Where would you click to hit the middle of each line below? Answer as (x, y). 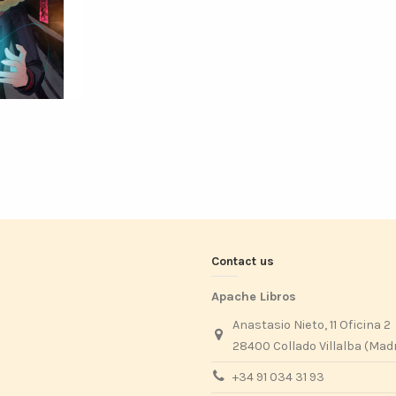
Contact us (243, 262)
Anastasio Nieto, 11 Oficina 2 (311, 325)
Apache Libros (254, 297)
